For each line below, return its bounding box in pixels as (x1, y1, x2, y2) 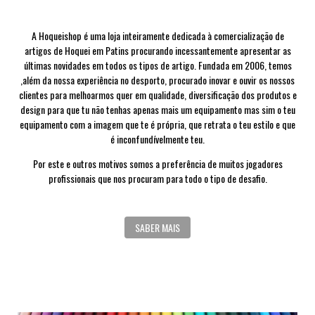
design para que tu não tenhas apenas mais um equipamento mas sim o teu (20, 102, 295, 117)
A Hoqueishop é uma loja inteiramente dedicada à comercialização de (31, 28, 284, 44)
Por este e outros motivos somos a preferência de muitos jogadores (32, 156, 283, 172)
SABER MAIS (135, 220, 180, 236)
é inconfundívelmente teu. (110, 131, 205, 147)
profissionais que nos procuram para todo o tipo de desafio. (48, 171, 267, 186)
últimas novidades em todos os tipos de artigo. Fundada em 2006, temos (23, 58, 292, 73)
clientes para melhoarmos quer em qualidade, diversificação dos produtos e (18, 87, 297, 103)
